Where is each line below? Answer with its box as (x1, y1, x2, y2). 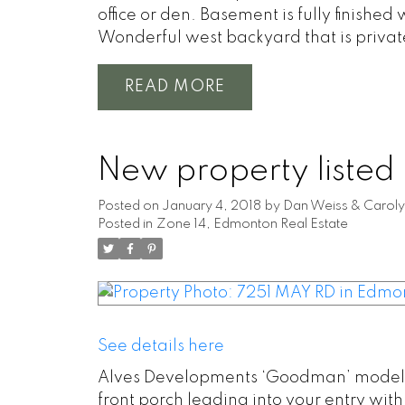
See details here (97, 337, 224, 354)
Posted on (97, 199, 162, 212)
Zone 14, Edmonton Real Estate (155, 217, 348, 231)
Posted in (97, 217, 153, 231)
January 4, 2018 (161, 199, 261, 212)
